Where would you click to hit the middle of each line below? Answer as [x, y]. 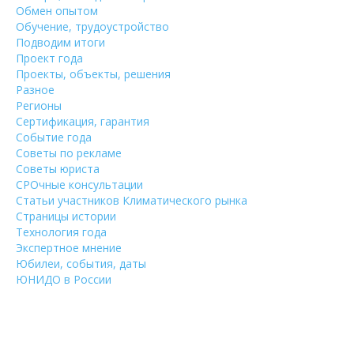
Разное [35, 90]
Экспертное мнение [69, 248]
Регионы [39, 105]
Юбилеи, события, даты [81, 264]
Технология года [61, 232]
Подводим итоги [60, 42]
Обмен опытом [57, 11]
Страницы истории [66, 216]
